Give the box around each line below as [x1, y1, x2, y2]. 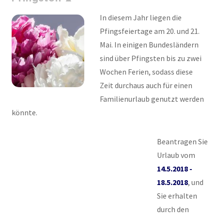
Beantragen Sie [157, 136, 208, 146]
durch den [157, 204, 189, 214]
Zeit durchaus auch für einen [100, 80, 192, 90]
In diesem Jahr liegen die [100, 12, 182, 22]
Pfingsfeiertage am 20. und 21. [100, 26, 200, 36]
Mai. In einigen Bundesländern [100, 39, 199, 49]
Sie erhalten [157, 190, 197, 201]
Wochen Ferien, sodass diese [100, 66, 193, 77]
